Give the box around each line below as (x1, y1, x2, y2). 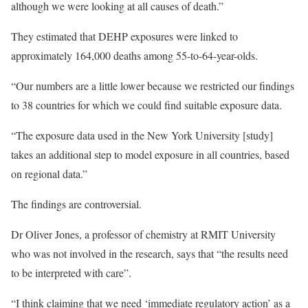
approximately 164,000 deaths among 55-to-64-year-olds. (11, 48, 258, 63)
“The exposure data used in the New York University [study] (11, 128, 273, 142)
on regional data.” (11, 166, 87, 181)
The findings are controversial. (11, 197, 142, 211)
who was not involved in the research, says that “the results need (11, 246, 288, 261)
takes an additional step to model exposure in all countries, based (11, 147, 289, 162)
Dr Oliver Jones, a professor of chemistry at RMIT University (11, 227, 276, 241)
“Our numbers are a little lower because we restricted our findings (11, 78, 294, 93)
